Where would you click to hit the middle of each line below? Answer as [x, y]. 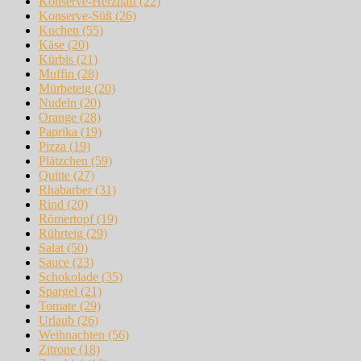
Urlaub [56, 321]
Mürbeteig [65, 89]
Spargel [58, 292]
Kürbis [56, 60]
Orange [58, 118]
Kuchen [59, 31]
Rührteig [61, 234]
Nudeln [58, 103]
